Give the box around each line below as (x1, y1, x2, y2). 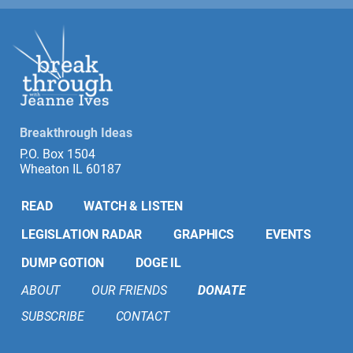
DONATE (198, 282, 246, 298)
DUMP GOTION (21, 255, 105, 270)
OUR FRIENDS (91, 282, 167, 298)
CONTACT (115, 308, 169, 324)
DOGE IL (136, 255, 182, 270)
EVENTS (266, 226, 312, 242)
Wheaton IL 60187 (20, 161, 121, 176)
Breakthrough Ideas (20, 124, 132, 140)
